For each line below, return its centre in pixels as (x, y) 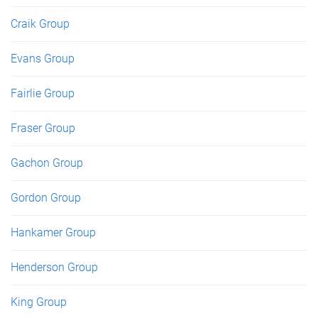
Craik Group (40, 23)
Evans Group (43, 58)
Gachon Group (47, 163)
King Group (39, 302)
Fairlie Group (43, 93)
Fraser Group (43, 128)
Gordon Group (46, 197)
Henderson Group (54, 267)
